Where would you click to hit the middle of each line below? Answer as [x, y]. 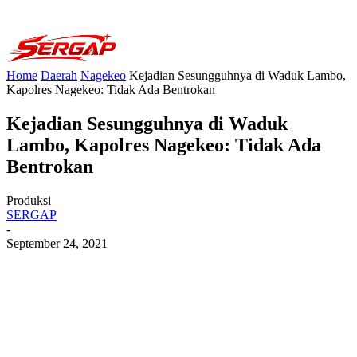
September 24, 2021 [57, 243]
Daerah [59, 75]
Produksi [29, 200]
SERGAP [31, 214]
